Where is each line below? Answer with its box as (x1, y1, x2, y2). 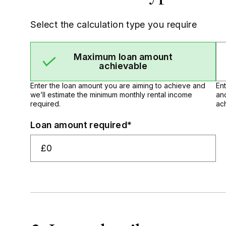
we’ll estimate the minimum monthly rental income (30, 90, 192, 99)
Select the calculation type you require (30, 19, 197, 30)
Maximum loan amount (74, 51, 173, 63)
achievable (99, 61, 147, 72)
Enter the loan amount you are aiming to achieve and (30, 81, 205, 90)
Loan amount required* (30, 119, 132, 130)
